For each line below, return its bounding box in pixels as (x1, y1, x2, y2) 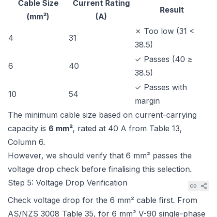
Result (159, 5, 184, 15)
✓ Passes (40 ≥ (135, 54, 193, 64)
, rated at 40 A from (73, 124, 149, 133)
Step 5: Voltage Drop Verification (8, 178, 127, 187)
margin (135, 96, 160, 106)
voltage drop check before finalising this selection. (8, 164, 192, 174)
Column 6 (8, 137, 43, 147)
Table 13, (149, 124, 182, 133)
